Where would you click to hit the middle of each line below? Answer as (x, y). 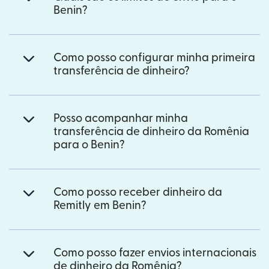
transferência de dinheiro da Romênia (151, 132)
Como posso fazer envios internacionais (155, 253)
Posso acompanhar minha (121, 119)
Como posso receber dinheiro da (138, 193)
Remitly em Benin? (100, 206)
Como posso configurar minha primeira (154, 58)
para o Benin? (89, 145)
